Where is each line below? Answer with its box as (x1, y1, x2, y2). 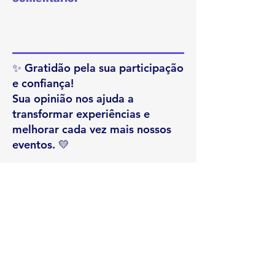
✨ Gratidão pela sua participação (12, 61, 184, 75)
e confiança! (12, 76, 74, 90)
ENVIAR (69, 178, 117, 192)
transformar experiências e (12, 107, 150, 121)
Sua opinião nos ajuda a (12, 91, 134, 106)
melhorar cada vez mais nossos (12, 122, 171, 136)
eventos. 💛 (12, 137, 69, 152)
